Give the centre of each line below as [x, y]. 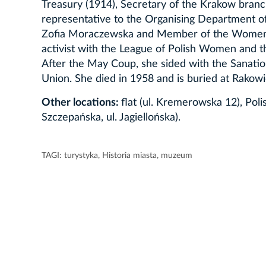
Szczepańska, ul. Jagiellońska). [111, 117]
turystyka [81, 155]
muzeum [177, 155]
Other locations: [81, 102]
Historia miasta [129, 155]
